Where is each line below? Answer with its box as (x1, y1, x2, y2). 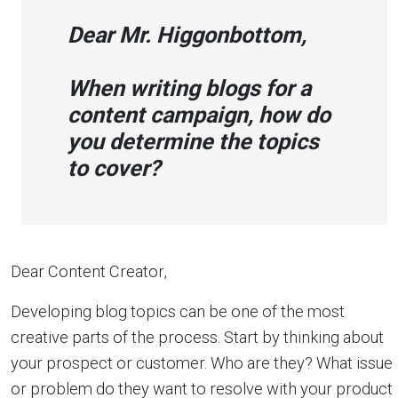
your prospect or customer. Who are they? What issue (11, 354, 393, 372)
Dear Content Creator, (11, 262, 167, 281)
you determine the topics (68, 129, 319, 155)
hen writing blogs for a (87, 76, 311, 101)
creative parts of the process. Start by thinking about (11, 328, 384, 346)
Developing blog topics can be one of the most (11, 302, 345, 321)
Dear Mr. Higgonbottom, (68, 22, 306, 48)
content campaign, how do (68, 102, 330, 128)
